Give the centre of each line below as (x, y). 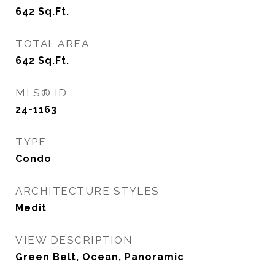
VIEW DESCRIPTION (74, 240)
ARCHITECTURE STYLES (87, 191)
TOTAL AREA (52, 44)
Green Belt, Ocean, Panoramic (100, 257)
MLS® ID (41, 93)
